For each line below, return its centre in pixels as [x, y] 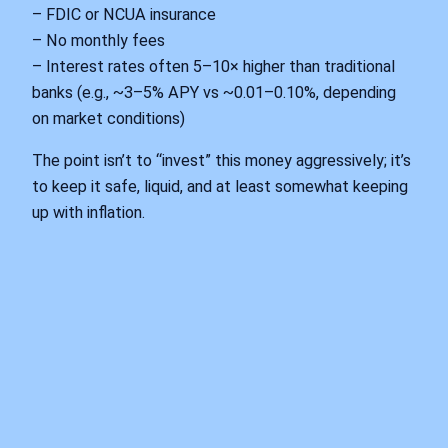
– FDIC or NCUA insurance [124, 14]
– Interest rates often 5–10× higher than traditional [213, 66]
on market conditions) [108, 118]
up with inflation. [88, 213]
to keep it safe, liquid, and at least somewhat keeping [220, 187]
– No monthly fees [98, 40]
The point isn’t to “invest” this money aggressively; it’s [221, 161]
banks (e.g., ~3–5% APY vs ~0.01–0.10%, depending [214, 92]
